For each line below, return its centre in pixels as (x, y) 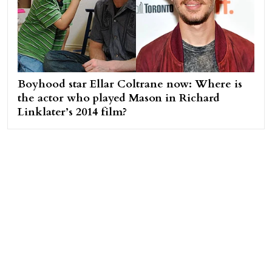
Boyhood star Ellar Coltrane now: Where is (130, 84)
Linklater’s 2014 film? (72, 112)
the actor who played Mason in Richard (119, 98)
